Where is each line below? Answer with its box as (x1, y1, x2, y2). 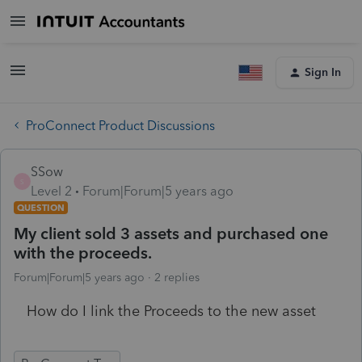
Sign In (305, 65, 341, 79)
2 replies (154, 270, 200, 284)
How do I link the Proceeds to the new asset (27, 301, 316, 320)
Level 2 (31, 183, 72, 199)
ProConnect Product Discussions (26, 117, 215, 133)
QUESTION (17, 201, 65, 213)
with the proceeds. (14, 242, 152, 263)
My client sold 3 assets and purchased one (14, 223, 328, 243)
